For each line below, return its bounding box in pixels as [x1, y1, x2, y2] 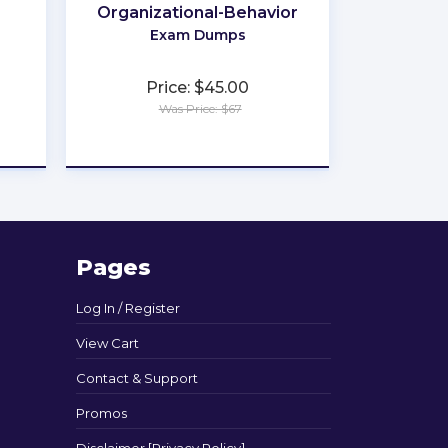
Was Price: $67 [158, 100, 242, 116]
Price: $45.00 [146, 77, 250, 97]
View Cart [76, 334, 139, 351]
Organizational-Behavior [97, 2, 299, 22]
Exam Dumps [149, 25, 246, 44]
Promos [76, 404, 127, 421]
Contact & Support [76, 369, 198, 386]
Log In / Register [76, 299, 180, 316]
